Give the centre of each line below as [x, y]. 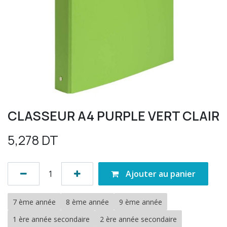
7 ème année [34, 202]
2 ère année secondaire [138, 219]
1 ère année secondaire [51, 219]
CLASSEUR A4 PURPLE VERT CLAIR [113, 116]
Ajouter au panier [160, 174]
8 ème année [87, 202]
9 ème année [141, 202]
